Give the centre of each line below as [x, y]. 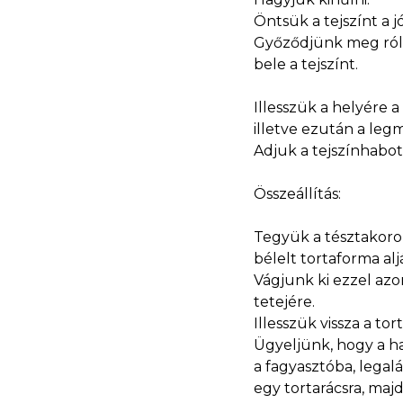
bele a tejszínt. [306, 64]
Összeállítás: [297, 193]
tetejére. [284, 301]
